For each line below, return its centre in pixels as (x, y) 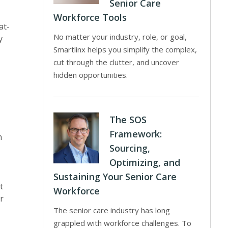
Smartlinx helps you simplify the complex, (125, 49)
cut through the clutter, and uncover (117, 62)
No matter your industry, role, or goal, (120, 37)
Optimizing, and (145, 162)
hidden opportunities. (91, 75)
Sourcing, (130, 148)
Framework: (136, 134)
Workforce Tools (90, 17)
